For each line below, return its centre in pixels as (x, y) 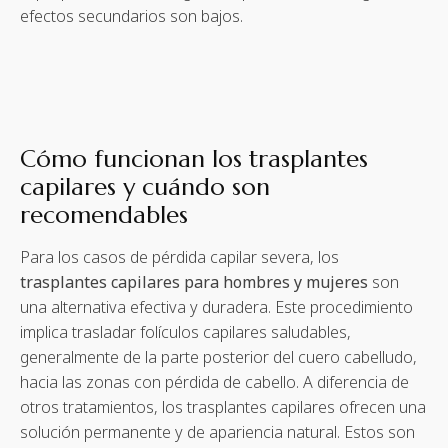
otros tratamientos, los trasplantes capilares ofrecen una (223, 407)
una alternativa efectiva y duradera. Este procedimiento (216, 307)
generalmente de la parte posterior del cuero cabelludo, (218, 357)
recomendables (104, 215)
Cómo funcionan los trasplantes (194, 159)
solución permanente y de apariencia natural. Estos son (217, 432)
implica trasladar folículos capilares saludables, (185, 332)
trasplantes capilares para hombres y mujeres (194, 282)
